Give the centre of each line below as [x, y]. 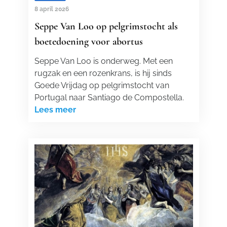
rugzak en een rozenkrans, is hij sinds [103, 73]
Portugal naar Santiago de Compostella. [109, 98]
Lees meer [55, 110]
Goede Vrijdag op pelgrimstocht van [102, 85]
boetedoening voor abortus [88, 42]
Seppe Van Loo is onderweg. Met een [103, 61]
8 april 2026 [51, 9]
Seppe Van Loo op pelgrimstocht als [106, 26]
